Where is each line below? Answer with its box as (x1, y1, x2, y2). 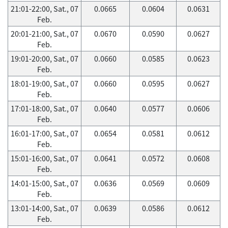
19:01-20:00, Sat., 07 (11, 53, 78, 64)
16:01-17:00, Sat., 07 (11, 128, 78, 139)
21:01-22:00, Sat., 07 (11, 3, 78, 14)
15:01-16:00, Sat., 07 (11, 153, 78, 164)
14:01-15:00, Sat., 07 (11, 178, 78, 189)
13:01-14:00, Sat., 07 (11, 203, 78, 214)
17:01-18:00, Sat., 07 (11, 103, 78, 114)
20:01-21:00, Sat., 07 (11, 28, 78, 39)
